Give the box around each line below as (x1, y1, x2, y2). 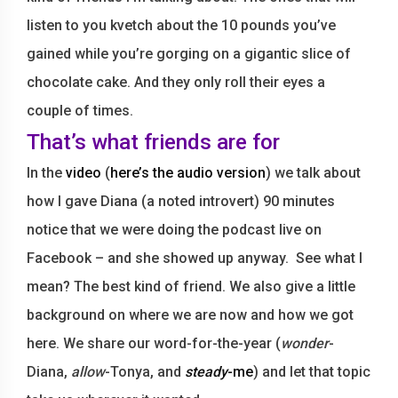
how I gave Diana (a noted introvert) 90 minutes (27, 192, 335, 210)
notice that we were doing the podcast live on (27, 220, 322, 238)
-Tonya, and (105, 362, 185, 380)
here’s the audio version (110, 163, 266, 181)
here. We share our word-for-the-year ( (27, 334, 281, 352)
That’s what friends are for (27, 129, 280, 155)
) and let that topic (253, 362, 370, 380)
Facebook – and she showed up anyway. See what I (27, 249, 362, 267)
